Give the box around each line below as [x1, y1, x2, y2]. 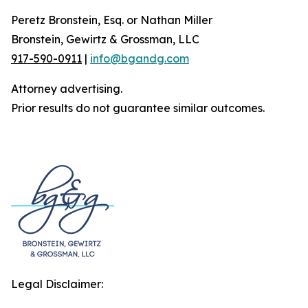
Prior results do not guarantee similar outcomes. [11, 101, 265, 115]
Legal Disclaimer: [11, 277, 103, 291]
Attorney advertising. [11, 82, 122, 96]
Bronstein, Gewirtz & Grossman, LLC [11, 32, 199, 46]
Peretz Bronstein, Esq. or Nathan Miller [11, 13, 212, 27]
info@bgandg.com [90, 52, 189, 65]
